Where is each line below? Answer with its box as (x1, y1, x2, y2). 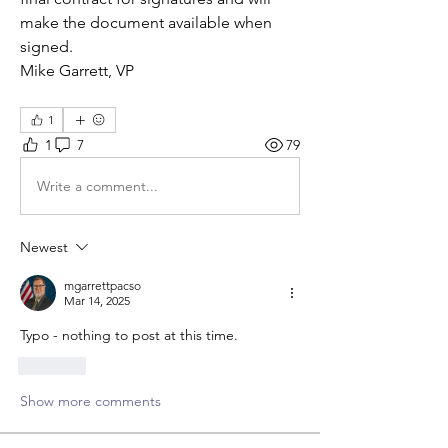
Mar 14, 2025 (64, 293, 130, 309)
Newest (20, 238, 68, 257)
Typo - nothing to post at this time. (20, 326, 242, 345)
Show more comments (20, 392, 161, 411)
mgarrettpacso (64, 278, 141, 294)
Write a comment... (37, 176, 158, 195)
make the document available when (20, 13, 272, 33)
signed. (20, 37, 81, 57)
